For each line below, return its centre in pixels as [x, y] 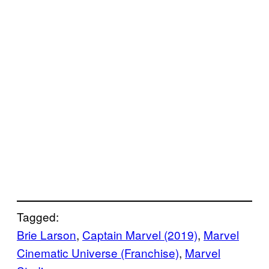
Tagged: [38, 216]
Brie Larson [47, 234]
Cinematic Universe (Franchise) [98, 252]
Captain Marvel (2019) [140, 234]
